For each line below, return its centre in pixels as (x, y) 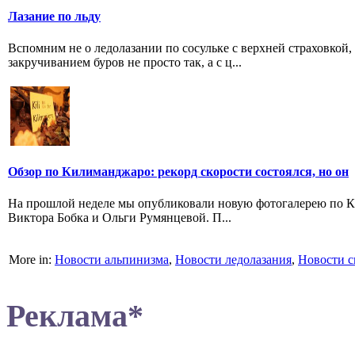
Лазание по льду (54, 17)
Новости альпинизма (112, 259)
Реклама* (75, 315)
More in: (32, 259)
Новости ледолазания (233, 259)
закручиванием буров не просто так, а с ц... (125, 62)
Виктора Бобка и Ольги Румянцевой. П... (120, 217)
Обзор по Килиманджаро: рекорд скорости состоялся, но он (178, 172)
